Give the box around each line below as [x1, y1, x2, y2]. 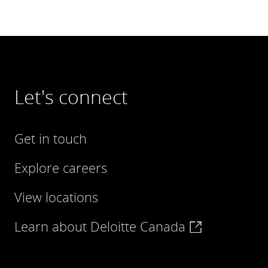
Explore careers [14, 159, 107, 176]
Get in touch [14, 129, 87, 147]
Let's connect [14, 84, 128, 109]
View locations [14, 188, 98, 206]
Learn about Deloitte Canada [14, 217, 189, 235]
